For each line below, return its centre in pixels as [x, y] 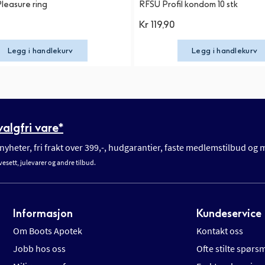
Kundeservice [229, 213]
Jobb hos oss [40, 248]
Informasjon [43, 213]
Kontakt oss [220, 230]
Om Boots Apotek [48, 230]
